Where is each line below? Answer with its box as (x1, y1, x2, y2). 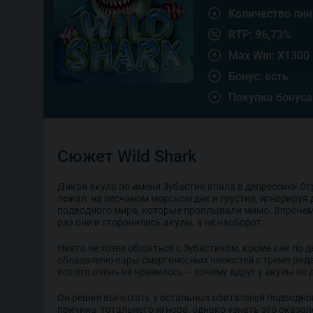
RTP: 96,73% (228, 27, 291, 41)
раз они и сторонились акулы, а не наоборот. (57, 217, 264, 228)
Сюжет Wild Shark (57, 147, 197, 166)
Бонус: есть (228, 69, 289, 83)
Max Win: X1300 (228, 48, 310, 62)
